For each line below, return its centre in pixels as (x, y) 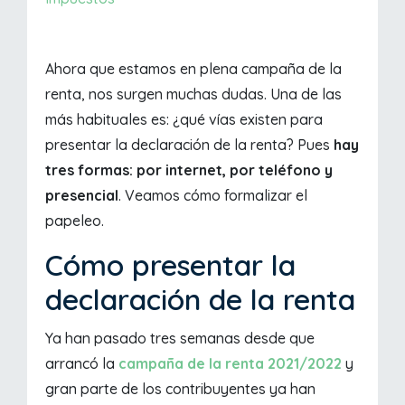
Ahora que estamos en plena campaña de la (194, 69)
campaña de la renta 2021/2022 (231, 364)
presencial (82, 196)
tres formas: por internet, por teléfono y (189, 170)
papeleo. (75, 221)
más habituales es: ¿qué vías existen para (184, 120)
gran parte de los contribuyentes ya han (181, 389)
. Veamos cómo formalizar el (213, 196)
